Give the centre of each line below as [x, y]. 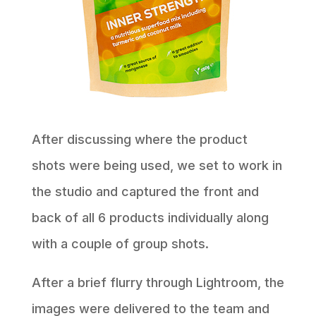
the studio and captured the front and [145, 192]
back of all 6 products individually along [150, 218]
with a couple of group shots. [120, 244]
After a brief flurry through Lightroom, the [158, 283]
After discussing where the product [139, 140]
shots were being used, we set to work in [157, 166]
